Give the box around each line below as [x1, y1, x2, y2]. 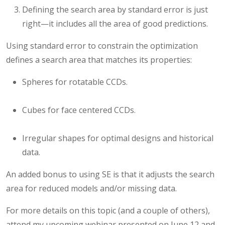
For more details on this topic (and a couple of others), [6, 205, 210, 216]
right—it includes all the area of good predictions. [22, 18, 208, 30]
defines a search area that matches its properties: [6, 54, 192, 66]
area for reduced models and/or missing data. [6, 183, 177, 194]
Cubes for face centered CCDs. [22, 104, 136, 116]
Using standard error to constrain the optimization [6, 40, 198, 52]
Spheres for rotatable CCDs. [22, 76, 128, 88]
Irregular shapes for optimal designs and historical [22, 133, 213, 144]
